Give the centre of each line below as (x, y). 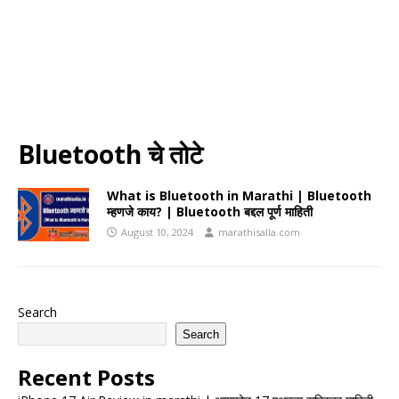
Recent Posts (86, 377)
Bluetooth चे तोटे (110, 154)
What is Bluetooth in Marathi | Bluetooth (239, 195)
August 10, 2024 (157, 232)
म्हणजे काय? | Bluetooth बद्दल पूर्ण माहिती (210, 212)
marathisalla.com (259, 232)
